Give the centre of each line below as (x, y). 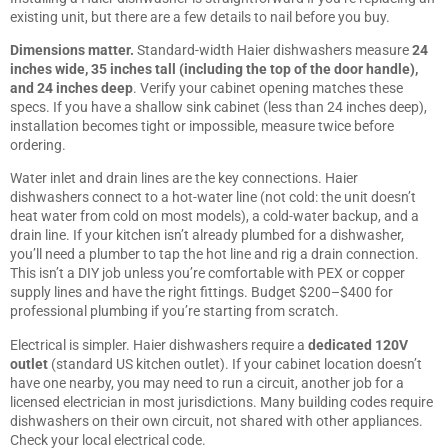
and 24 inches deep (71, 87)
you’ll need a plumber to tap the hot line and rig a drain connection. (214, 254)
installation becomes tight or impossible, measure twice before (202, 125)
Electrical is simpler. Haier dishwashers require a (159, 344)
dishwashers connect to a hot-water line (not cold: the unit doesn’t (213, 197)
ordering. (38, 144)
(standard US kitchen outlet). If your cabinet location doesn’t (235, 363)
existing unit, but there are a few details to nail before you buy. (200, 16)
